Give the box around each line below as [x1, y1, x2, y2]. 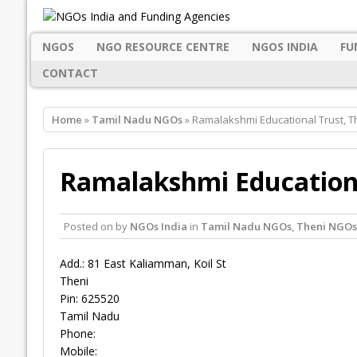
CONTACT [41, 65, 98, 81]
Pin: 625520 [59, 291, 120, 307]
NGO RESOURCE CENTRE [96, 38, 229, 54]
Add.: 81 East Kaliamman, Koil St [59, 256, 226, 272]
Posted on [63, 219, 116, 234]
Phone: [59, 326, 96, 342]
